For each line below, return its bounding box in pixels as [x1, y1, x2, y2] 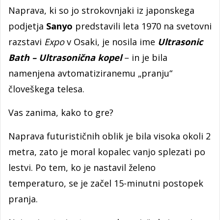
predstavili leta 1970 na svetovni [73, 20, 212, 32]
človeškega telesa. [8, 83, 84, 95]
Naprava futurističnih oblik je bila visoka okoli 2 [8, 130, 211, 142]
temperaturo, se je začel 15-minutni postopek [8, 177, 203, 189]
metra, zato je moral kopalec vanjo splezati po [8, 146, 205, 158]
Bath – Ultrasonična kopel [8, 52, 124, 63]
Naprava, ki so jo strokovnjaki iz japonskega [8, 4, 194, 16]
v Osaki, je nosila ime [64, 36, 155, 48]
